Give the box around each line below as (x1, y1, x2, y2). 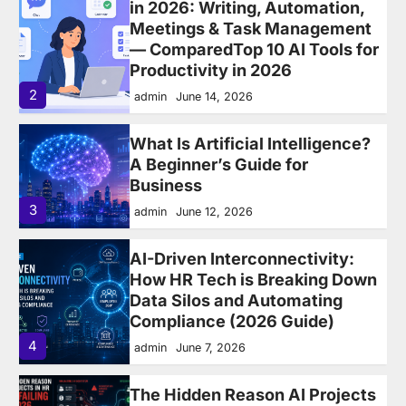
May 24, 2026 (175, 360, 253, 374)
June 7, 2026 (175, 245, 246, 259)
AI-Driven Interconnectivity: (129, 152, 354, 173)
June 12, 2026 (175, 109, 253, 123)
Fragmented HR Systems (129, 330, 329, 351)
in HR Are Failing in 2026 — (129, 309, 344, 330)
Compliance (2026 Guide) (129, 215, 334, 236)
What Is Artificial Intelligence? (129, 37, 371, 58)
